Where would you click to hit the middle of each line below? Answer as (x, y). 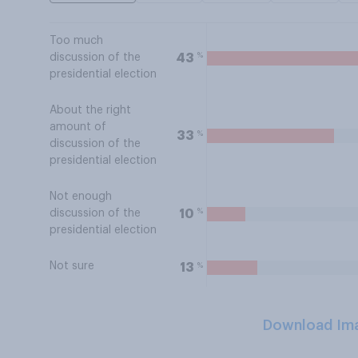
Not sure (72, 266)
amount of (78, 127)
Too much (76, 41)
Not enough (81, 197)
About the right (90, 110)
